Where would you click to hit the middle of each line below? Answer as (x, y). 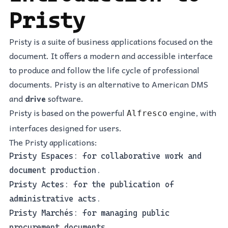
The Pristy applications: (53, 142)
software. (65, 98)
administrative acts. (55, 198)
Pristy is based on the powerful (68, 112)
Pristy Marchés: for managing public (89, 213)
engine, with (192, 112)
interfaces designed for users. (65, 127)
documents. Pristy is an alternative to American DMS (109, 84)
